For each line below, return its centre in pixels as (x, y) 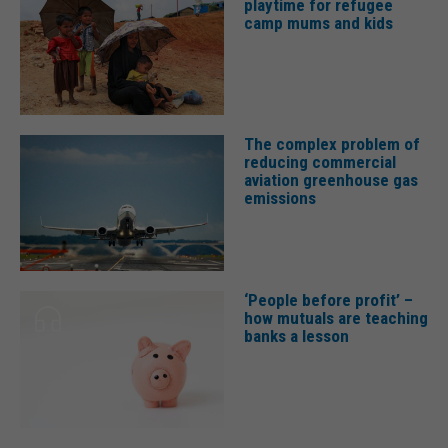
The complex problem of (332, 143)
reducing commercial (320, 161)
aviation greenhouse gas (331, 179)
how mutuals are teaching (336, 318)
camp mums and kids (318, 23)
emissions (280, 197)
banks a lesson (296, 336)
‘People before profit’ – (328, 300)
